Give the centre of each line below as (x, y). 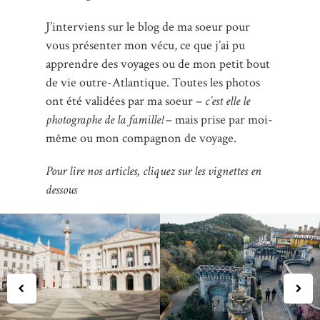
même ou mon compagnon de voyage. (141, 138)
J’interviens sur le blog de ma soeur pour (148, 26)
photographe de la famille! (104, 119)
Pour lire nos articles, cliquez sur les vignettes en (154, 171)
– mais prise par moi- (218, 119)
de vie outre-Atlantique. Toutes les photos (153, 82)
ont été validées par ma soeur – (125, 101)
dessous (61, 189)
